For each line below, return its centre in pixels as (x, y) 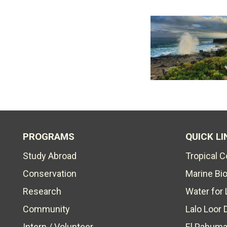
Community (46, 209)
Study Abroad (50, 156)
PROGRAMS (49, 137)
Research (42, 191)
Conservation (50, 174)
